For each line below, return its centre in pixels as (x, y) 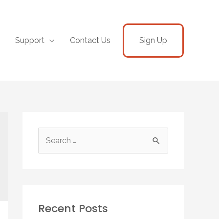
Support (30, 40)
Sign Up (153, 40)
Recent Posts (73, 209)
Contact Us (90, 40)
